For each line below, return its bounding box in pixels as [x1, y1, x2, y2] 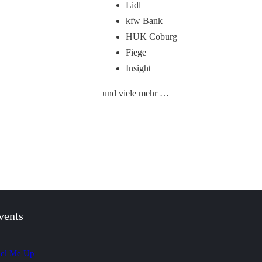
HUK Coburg [126, 32, 177, 42]
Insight [126, 63, 151, 73]
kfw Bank [126, 16, 163, 26]
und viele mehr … [102, 88, 169, 98]
